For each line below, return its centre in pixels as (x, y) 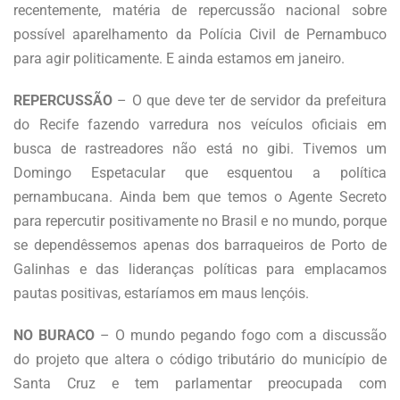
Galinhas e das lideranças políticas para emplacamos (200, 269)
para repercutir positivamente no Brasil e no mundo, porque (200, 221)
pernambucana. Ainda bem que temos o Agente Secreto (200, 196)
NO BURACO (54, 335)
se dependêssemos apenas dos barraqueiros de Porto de (200, 245)
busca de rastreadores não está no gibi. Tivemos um (200, 148)
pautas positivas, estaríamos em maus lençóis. (163, 293)
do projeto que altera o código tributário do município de (200, 359)
